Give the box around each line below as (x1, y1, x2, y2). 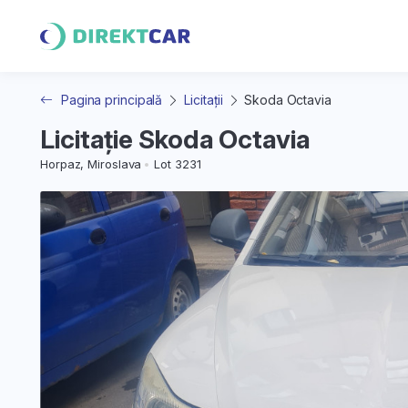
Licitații (184, 92, 224, 107)
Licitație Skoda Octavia (40, 124, 311, 155)
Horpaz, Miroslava (40, 157, 142, 171)
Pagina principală (60, 92, 163, 107)
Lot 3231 (154, 157, 201, 171)
